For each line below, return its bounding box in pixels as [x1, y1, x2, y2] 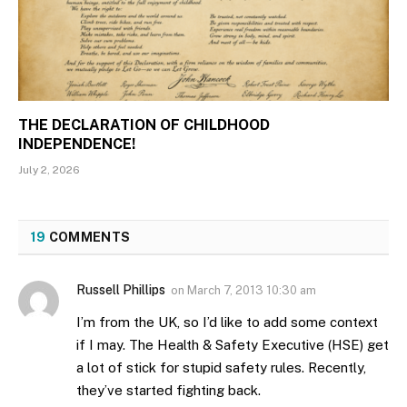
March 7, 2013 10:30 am [187, 283, 316, 297]
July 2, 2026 [18, 163, 80, 176]
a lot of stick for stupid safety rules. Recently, [76, 359, 366, 375]
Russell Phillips [76, 282, 165, 297]
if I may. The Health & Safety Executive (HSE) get [76, 336, 389, 352]
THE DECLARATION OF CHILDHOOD [18, 115, 270, 134]
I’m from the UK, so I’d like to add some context [76, 313, 378, 330]
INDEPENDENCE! [18, 134, 135, 153]
